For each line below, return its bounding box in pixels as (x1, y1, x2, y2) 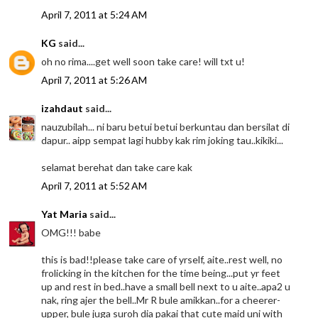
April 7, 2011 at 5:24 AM (41, 8, 148, 21)
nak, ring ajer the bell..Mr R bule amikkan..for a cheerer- (41, 293, 281, 306)
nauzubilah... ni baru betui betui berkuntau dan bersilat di (41, 120, 290, 133)
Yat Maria (41, 207, 88, 220)
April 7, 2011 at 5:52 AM (41, 179, 148, 192)
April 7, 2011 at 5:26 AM (41, 73, 148, 86)
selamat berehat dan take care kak (41, 160, 193, 173)
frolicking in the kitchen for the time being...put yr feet (41, 266, 281, 279)
